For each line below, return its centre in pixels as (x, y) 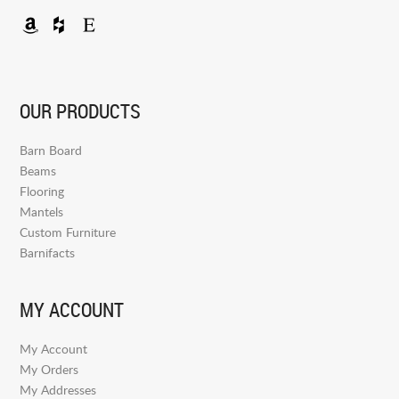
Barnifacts (48, 252)
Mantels (42, 211)
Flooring (42, 191)
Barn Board (51, 150)
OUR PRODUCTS (81, 110)
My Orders (49, 369)
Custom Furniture (68, 232)
